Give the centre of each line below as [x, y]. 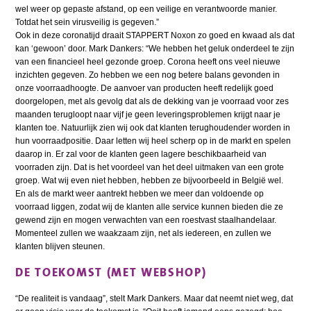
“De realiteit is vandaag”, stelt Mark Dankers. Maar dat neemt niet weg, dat [154, 298]
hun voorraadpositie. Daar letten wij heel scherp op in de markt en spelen [153, 141]
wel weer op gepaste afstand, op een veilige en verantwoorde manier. [146, 9]
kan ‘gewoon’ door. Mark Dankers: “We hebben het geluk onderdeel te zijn [155, 49]
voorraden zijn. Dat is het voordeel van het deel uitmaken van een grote [150, 168]
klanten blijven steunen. [60, 247]
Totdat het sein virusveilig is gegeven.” [87, 23]
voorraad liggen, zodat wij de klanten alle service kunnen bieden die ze [150, 207]
